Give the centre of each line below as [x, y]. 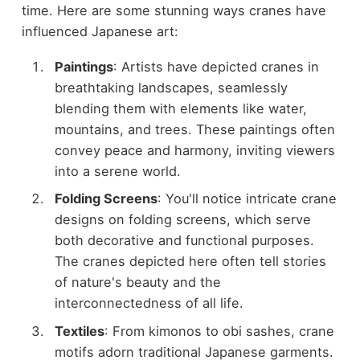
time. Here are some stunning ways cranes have [174, 10]
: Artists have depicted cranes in [216, 67]
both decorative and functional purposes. [184, 241]
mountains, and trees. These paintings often [194, 130]
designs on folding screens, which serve [182, 220]
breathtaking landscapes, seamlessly [171, 88]
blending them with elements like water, [180, 109]
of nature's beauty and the [137, 282]
